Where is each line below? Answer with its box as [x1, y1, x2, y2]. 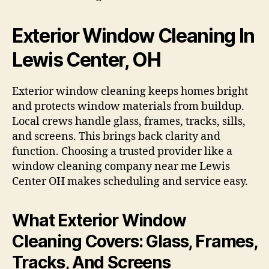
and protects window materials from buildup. [12, 100, 244, 114]
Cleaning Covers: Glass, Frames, [12, 231, 257, 252]
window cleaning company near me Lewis [12, 160, 230, 174]
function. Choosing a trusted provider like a [12, 145, 232, 159]
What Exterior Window [12, 210, 186, 231]
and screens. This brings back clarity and [12, 130, 220, 144]
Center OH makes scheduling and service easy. [12, 175, 248, 189]
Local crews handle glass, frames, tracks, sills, [12, 115, 246, 129]
